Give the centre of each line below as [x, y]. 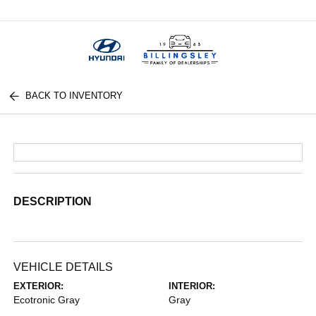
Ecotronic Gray [47, 300]
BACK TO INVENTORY [74, 96]
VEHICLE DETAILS [63, 267]
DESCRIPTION [53, 201]
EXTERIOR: [39, 286]
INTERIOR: [192, 286]
